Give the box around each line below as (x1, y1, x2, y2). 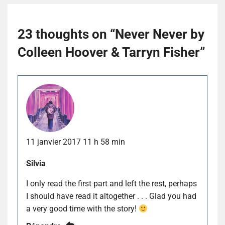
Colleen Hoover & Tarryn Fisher (18, 44, 200, 60)
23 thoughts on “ (18, 26, 115, 42)
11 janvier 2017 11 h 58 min (26, 137, 125, 147)
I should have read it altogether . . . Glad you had (26, 191, 196, 201)
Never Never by (115, 26, 204, 42)
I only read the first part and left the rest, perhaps (26, 179, 197, 189)
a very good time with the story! (26, 204, 139, 214)
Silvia (26, 159, 46, 169)
